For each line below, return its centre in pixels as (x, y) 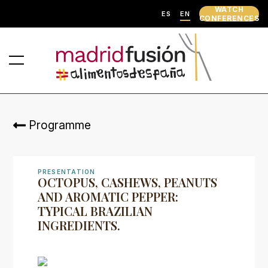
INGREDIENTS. (79, 226)
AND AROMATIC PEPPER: (108, 197)
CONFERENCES (229, 18)
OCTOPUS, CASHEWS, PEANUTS (127, 182)
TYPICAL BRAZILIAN (95, 211)
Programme (60, 125)
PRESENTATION (66, 172)
